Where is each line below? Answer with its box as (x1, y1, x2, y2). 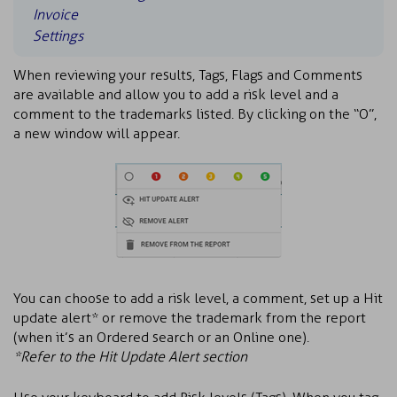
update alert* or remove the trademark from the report (13, 309, 366, 326)
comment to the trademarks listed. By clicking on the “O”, (13, 105, 377, 122)
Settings (33, 27, 83, 44)
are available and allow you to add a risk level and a (13, 86, 339, 103)
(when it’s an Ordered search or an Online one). (13, 329, 309, 346)
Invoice (33, 6, 78, 23)
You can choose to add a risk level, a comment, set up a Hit (13, 290, 383, 307)
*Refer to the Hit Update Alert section (13, 348, 247, 365)
